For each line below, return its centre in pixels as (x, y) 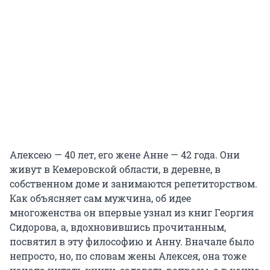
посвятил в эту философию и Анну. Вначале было (132, 242)
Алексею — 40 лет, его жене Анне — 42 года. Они (125, 155)
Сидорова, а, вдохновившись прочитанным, (118, 227)
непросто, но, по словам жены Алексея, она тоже (128, 256)
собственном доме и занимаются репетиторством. (133, 184)
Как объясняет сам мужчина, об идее (100, 198)
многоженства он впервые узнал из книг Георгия (132, 213)
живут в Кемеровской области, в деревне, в (115, 169)
